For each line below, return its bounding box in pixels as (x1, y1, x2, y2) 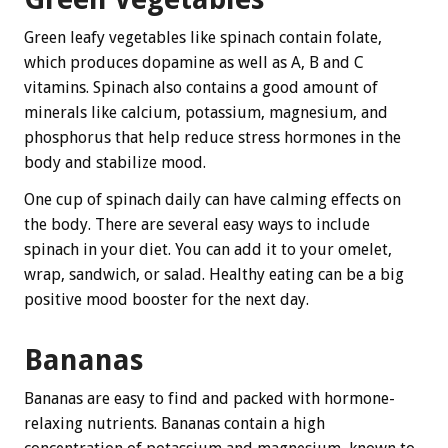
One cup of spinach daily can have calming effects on (24, 189, 401, 209)
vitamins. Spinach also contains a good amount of (24, 77, 378, 97)
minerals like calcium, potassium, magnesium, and (24, 102, 388, 122)
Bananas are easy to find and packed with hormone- (24, 389, 395, 409)
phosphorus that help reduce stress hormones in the (24, 127, 401, 147)
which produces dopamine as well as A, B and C (24, 52, 364, 72)
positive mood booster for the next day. (24, 289, 309, 309)
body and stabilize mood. (24, 152, 206, 172)
